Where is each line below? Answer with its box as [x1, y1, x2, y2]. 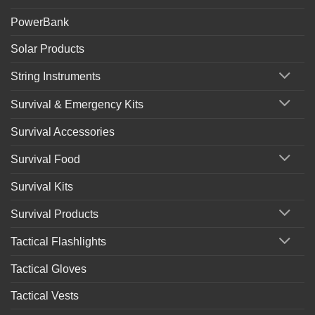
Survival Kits [11, 180, 73, 193]
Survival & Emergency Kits [11, 98, 143, 110]
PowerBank [11, 16, 69, 29]
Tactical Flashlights [11, 236, 106, 248]
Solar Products [11, 43, 84, 56]
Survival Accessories [11, 125, 115, 138]
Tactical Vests [11, 290, 79, 302]
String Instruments [11, 70, 101, 83]
